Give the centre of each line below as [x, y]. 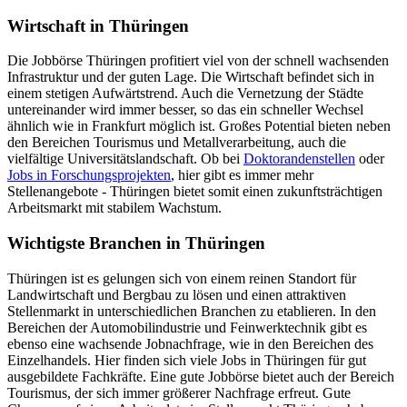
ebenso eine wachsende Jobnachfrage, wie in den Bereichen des [190, 343]
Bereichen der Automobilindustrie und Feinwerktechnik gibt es [187, 327]
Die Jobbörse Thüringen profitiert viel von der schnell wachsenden [198, 61]
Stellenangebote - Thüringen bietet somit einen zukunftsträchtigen [195, 192]
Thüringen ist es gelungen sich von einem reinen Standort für [182, 278]
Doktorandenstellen [299, 159]
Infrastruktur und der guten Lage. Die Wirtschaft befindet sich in [191, 77]
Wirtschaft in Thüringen [98, 25]
